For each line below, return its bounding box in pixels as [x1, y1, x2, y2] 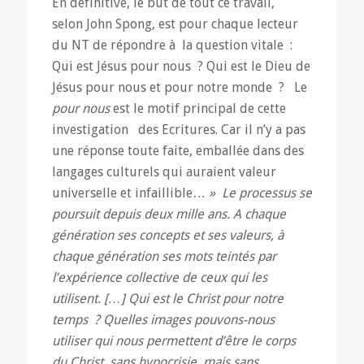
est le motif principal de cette [112, 101, 286, 117]
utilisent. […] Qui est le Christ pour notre [51, 291, 284, 307]
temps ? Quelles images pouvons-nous [51, 312, 275, 328]
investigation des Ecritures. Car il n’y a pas [51, 122, 305, 138]
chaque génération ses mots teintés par [51, 249, 276, 265]
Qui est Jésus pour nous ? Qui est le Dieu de [51, 58, 310, 75]
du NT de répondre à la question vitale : [51, 37, 299, 54]
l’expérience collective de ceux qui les [51, 270, 267, 286]
